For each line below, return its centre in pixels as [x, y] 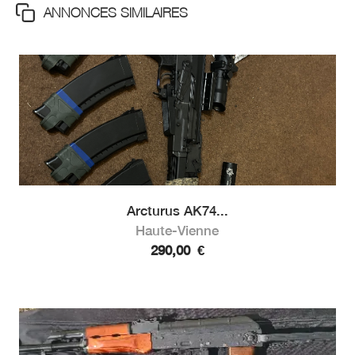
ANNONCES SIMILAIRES [115, 12]
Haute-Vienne [177, 230]
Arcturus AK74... [177, 210]
